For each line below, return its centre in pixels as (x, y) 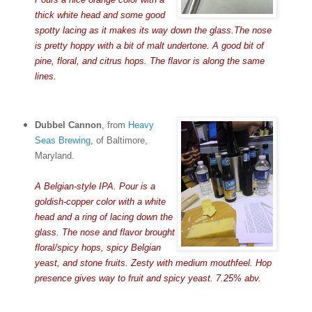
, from (115, 125)
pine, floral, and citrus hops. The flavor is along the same (149, 61)
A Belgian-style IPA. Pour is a (95, 186)
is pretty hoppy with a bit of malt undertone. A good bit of (149, 45)
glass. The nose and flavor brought (104, 232)
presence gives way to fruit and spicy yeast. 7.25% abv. (148, 278)
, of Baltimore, (119, 140)
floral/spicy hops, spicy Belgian (97, 247)
